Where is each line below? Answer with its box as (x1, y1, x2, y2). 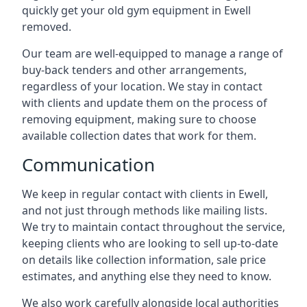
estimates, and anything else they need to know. (22, 269, 271, 284)
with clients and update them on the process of (22, 95, 267, 110)
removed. (22, 19, 71, 34)
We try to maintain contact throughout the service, (22, 219, 285, 234)
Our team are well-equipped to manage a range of (22, 46, 283, 61)
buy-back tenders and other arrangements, (22, 62, 247, 77)
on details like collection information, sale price (22, 252, 266, 267)
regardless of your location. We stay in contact (22, 79, 262, 94)
